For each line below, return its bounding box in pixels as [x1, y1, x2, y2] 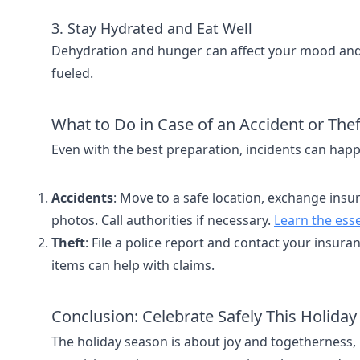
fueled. [51, 64, 93, 82]
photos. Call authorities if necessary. [51, 211, 274, 229]
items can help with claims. [51, 256, 215, 274]
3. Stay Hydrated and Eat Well [51, 18, 252, 38]
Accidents [51, 189, 113, 207]
